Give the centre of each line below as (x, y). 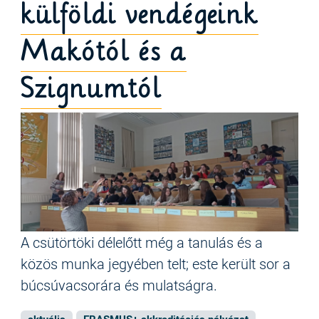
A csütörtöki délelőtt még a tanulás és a (142, 242)
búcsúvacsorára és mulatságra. (119, 285)
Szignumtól (91, 88)
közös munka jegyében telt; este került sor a (156, 264)
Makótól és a (104, 51)
